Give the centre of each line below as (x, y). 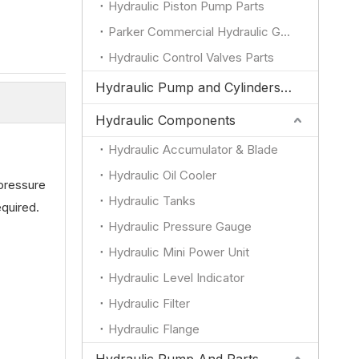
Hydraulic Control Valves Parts (191, 57)
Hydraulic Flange (154, 329)
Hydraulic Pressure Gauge (180, 226)
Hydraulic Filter (149, 303)
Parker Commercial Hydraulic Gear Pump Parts (285, 32)
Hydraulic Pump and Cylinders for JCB (286, 87)
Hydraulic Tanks (152, 201)
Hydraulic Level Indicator (176, 278)
